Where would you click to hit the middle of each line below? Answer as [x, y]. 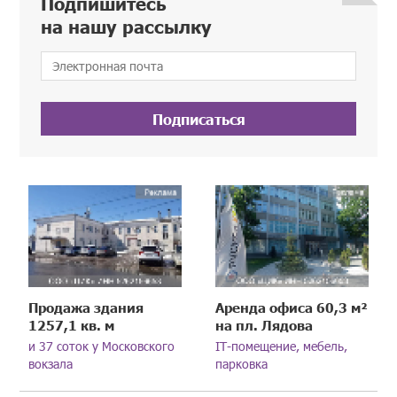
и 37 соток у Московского [102, 346]
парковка [242, 364]
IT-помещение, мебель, [282, 346]
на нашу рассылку [127, 26]
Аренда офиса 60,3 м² [292, 307]
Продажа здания [86, 307]
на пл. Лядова [265, 325]
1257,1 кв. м [72, 325]
